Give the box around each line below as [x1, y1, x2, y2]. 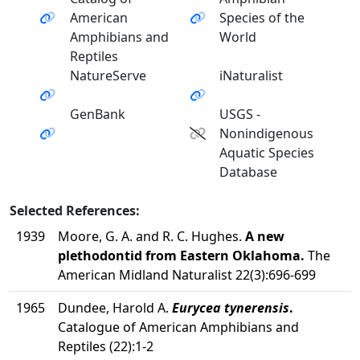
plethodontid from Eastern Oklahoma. [58, 247, 305, 264]
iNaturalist [219, 67, 284, 84]
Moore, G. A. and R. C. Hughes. [58, 227, 245, 245]
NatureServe [69, 67, 146, 84]
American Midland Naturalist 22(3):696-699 [58, 266, 316, 284]
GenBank [69, 105, 125, 123]
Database [219, 163, 278, 181]
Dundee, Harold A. [58, 299, 172, 317]
